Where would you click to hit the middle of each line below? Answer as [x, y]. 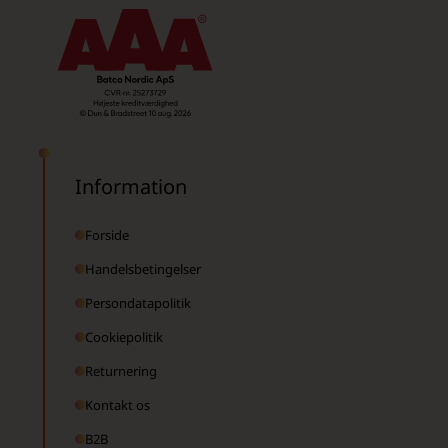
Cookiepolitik [123, 336]
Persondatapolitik [137, 302]
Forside [106, 234]
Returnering [120, 370]
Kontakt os [117, 404]
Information [130, 186]
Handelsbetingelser [142, 268]
